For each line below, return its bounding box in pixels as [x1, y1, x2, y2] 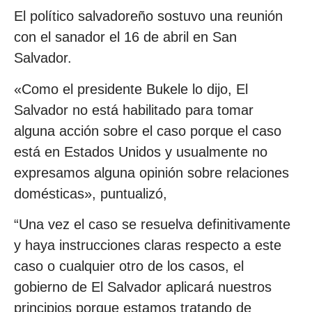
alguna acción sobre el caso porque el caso [14, 123, 281, 139]
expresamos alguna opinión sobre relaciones [14, 164, 289, 180]
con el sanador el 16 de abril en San [14, 29, 237, 45]
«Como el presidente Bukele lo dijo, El [14, 81, 248, 97]
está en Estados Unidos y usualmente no [14, 143, 267, 159]
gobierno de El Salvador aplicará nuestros [14, 279, 272, 295]
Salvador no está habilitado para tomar [14, 102, 253, 118]
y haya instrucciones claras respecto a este [14, 237, 281, 253]
